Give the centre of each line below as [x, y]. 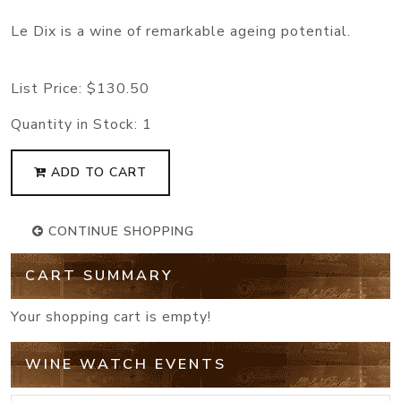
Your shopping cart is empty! [111, 316]
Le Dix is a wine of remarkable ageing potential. [181, 31]
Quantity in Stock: [77, 124]
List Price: [49, 88]
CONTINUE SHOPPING [119, 231]
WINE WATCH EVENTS [126, 364]
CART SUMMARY [99, 275]
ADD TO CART [97, 172]
